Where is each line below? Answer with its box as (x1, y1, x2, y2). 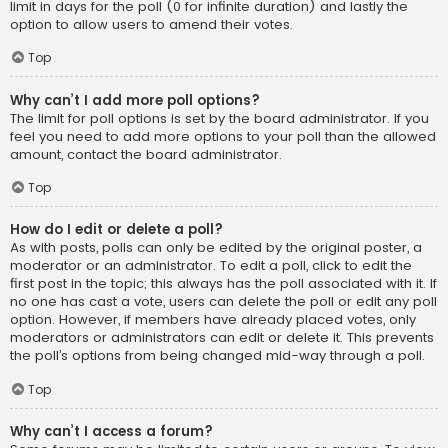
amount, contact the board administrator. (10, 144, 282, 164)
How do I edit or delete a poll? (10, 220, 223, 240)
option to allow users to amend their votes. (10, 14, 293, 34)
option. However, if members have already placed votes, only (10, 310, 416, 330)
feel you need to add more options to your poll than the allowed (10, 126, 436, 146)
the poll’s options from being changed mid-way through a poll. (10, 346, 425, 366)
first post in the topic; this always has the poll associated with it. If (10, 274, 437, 294)
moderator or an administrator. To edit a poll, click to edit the (10, 256, 412, 276)
